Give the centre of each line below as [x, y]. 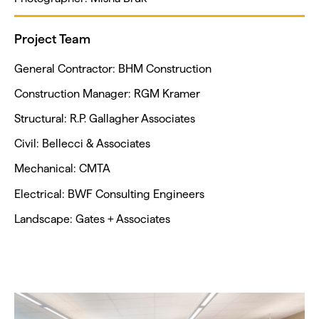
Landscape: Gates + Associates [92, 219]
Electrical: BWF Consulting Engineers [109, 194]
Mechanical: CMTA [62, 169]
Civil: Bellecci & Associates [82, 144]
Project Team [52, 38]
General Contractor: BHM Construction [113, 68]
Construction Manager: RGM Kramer [107, 93]
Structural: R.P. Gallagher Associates [105, 119]
